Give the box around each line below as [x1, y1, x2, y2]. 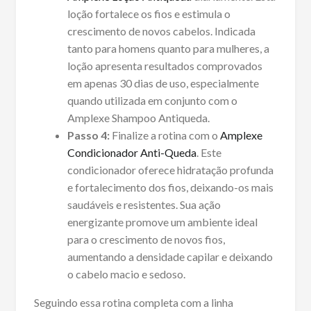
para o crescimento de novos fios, [67, 233, 225, 246]
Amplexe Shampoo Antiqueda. [67, 111, 210, 125]
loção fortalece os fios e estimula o [67, 7, 230, 21]
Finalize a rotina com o [109, 128, 220, 142]
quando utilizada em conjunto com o [67, 94, 237, 108]
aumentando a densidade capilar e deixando [67, 250, 273, 264]
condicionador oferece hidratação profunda [67, 163, 274, 177]
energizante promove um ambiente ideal [67, 215, 258, 229]
